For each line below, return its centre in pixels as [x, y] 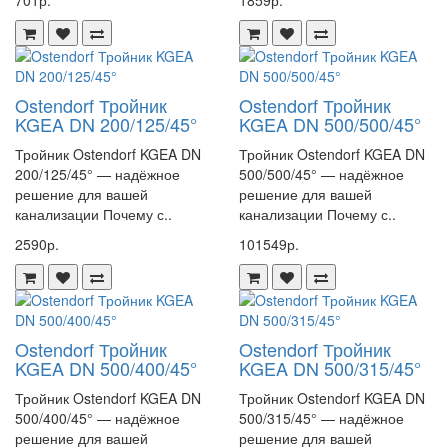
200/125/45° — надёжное [97, 174]
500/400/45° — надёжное [97, 418]
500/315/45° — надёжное [321, 418]
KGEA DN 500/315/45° [330, 368]
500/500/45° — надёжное [321, 174]
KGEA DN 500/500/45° [330, 124]
